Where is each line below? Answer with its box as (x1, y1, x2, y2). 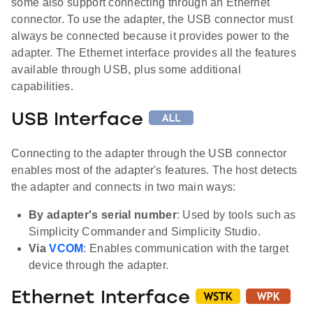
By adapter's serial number (29, 208, 177, 221)
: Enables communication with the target (83, 242, 289, 254)
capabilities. (11, 80, 73, 93)
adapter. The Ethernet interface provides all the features (11, 47, 297, 59)
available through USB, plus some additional (11, 64, 241, 76)
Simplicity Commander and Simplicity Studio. (29, 225, 261, 238)
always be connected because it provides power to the (11, 30, 290, 43)
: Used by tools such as (176, 208, 296, 221)
